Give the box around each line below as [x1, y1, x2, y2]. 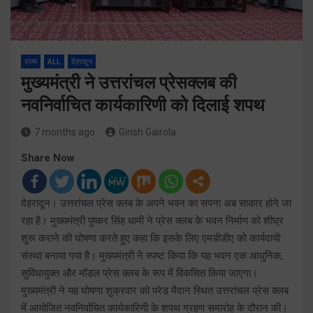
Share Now [21, 151, 75, 164]
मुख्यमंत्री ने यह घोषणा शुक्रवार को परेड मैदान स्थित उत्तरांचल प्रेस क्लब [21, 284, 289, 297]
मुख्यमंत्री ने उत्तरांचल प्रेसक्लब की [21, 72, 237, 93]
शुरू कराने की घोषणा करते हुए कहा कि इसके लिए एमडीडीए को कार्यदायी [21, 231, 280, 245]
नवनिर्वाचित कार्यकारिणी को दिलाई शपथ [21, 94, 265, 115]
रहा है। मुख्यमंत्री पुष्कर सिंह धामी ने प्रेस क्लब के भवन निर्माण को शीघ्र [21, 214, 284, 227]
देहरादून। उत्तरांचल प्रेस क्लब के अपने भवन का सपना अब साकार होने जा [21, 196, 291, 210]
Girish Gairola [119, 126, 176, 138]
